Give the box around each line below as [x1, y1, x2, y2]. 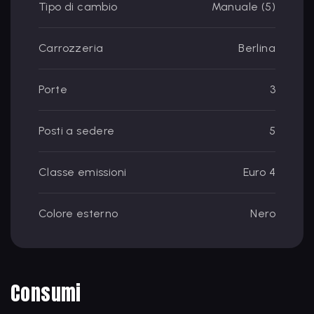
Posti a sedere [39, 124, 115, 137]
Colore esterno [39, 207, 118, 220]
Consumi [11, 278, 81, 308]
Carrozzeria [39, 41, 104, 55]
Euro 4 [243, 165, 275, 179]
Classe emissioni [39, 165, 127, 179]
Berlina [238, 41, 275, 55]
